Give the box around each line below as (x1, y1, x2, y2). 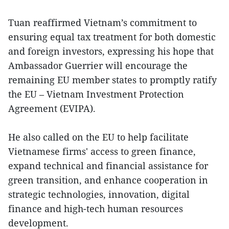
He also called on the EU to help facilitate (8, 131, 189, 144)
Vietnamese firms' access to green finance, (8, 145, 196, 158)
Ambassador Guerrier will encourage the (8, 59, 188, 72)
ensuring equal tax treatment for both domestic (8, 31, 216, 43)
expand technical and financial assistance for (8, 159, 208, 172)
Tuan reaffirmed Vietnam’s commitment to (8, 16, 197, 29)
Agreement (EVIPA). (8, 102, 96, 115)
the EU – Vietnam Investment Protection (8, 88, 184, 101)
